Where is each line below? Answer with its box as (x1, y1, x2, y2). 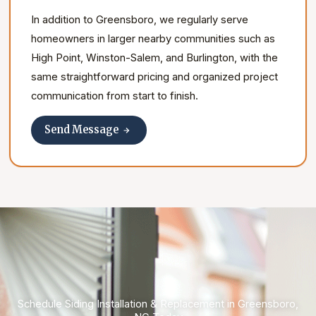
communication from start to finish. (31, 89, 199, 102)
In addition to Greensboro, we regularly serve (31, 13, 249, 26)
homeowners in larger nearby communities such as (31, 32, 276, 45)
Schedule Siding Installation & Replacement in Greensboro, (18, 297, 298, 310)
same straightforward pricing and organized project (31, 70, 279, 83)
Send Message (44, 123, 119, 137)
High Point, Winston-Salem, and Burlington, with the (31, 51, 279, 64)
